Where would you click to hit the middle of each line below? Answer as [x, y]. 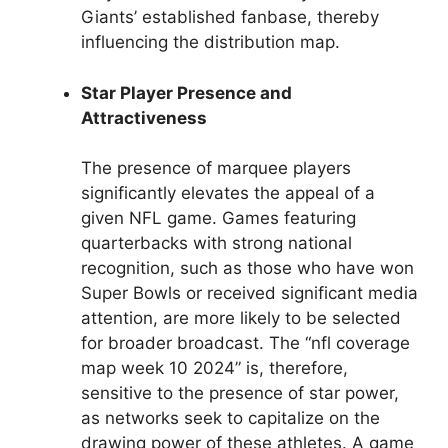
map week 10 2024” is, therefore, [214, 368]
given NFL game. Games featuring [218, 218]
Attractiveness [144, 117]
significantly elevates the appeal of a [228, 193]
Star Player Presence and [186, 92]
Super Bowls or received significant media [249, 293]
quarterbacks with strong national [216, 243]
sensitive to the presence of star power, [240, 393]
